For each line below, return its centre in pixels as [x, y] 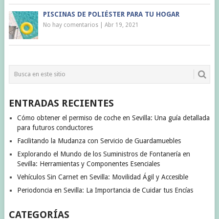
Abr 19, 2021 [121, 25]
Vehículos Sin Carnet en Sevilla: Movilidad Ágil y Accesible [102, 177]
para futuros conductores [55, 127]
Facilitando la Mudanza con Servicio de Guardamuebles [99, 141]
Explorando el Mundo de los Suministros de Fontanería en [103, 154]
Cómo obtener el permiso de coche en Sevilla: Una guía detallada [113, 118]
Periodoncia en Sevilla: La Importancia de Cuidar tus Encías [105, 190]
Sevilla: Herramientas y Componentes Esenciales [88, 164]
